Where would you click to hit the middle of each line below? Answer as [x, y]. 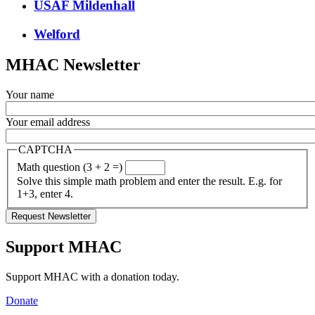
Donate [22, 300]
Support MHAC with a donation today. [92, 276]
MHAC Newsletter [73, 65]
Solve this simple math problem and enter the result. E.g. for [149, 181]
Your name [30, 95]
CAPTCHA [45, 150]
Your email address [48, 122]
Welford [57, 34]
